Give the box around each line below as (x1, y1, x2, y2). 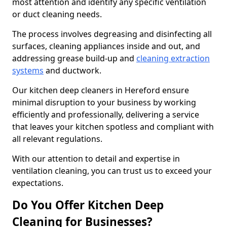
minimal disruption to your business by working (12, 97, 196, 108)
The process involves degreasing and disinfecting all (12, 28, 212, 40)
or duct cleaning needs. (12, 9, 104, 20)
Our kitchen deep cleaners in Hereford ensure (12, 85, 189, 96)
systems (12, 65, 44, 76)
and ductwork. (44, 65, 101, 76)
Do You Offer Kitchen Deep (12, 197, 164, 213)
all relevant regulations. (12, 133, 104, 144)
